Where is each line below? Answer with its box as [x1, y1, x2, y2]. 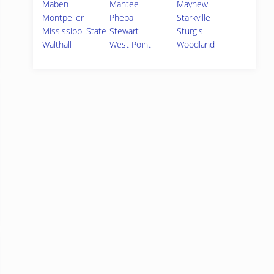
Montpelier [42, 12, 84, 23]
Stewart [109, 25, 139, 37]
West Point [109, 39, 152, 50]
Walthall [42, 39, 72, 50]
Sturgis [177, 25, 204, 37]
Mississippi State [42, 25, 106, 37]
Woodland [177, 39, 215, 50]
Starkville [177, 12, 211, 23]
